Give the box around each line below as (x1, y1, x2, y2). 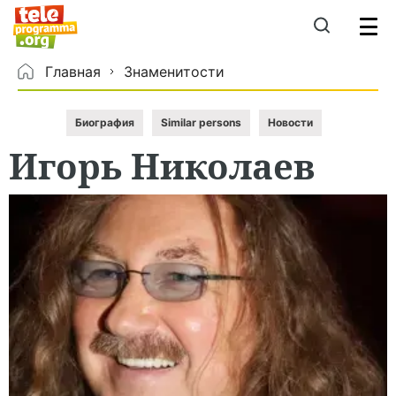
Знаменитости (124, 62, 225, 80)
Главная (45, 62, 101, 80)
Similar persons (160, 116, 241, 129)
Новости (267, 116, 313, 129)
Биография (74, 116, 134, 129)
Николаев (131, 139, 316, 192)
